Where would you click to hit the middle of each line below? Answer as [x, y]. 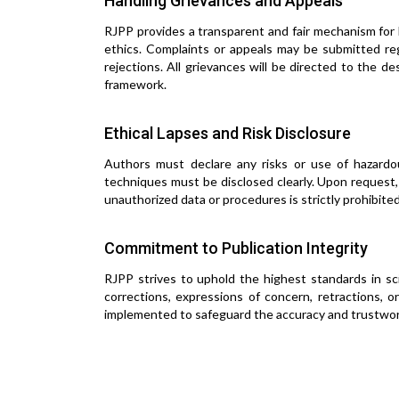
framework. [135, 84]
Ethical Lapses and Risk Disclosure [228, 133]
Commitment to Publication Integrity [236, 248]
